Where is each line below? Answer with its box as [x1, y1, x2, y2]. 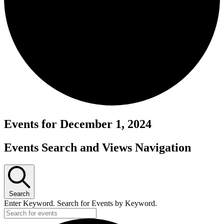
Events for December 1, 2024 [4, 117, 151, 130]
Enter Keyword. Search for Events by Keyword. [4, 198, 157, 207]
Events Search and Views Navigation [4, 140, 191, 154]
